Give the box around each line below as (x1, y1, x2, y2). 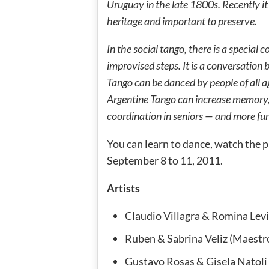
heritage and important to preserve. (107, 14, 257, 28)
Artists (107, 181, 140, 195)
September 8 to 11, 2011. (107, 153, 223, 167)
